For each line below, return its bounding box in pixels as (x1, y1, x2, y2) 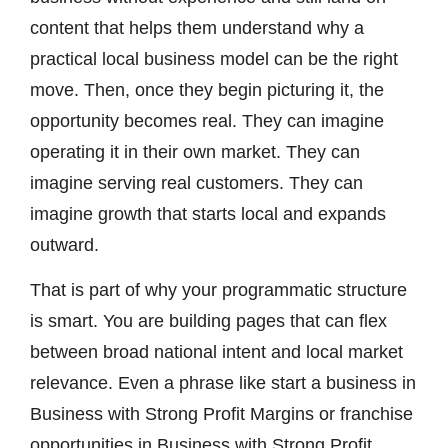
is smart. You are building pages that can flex (30, 311, 387, 332)
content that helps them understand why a (30, 17, 364, 38)
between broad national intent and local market (30, 342, 403, 363)
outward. (30, 234, 99, 255)
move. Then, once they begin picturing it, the (30, 79, 384, 100)
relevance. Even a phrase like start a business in (30, 373, 416, 394)
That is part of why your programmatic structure (30, 280, 407, 301)
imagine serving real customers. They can (30, 172, 363, 193)
